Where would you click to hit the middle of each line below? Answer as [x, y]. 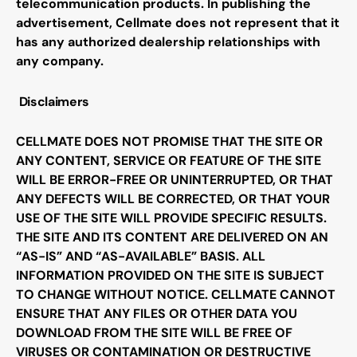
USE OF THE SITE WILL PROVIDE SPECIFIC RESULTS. [171, 218]
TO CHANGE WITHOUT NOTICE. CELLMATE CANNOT [176, 295]
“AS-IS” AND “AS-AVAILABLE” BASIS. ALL [141, 257]
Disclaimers [54, 101]
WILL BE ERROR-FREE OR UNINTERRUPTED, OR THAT [175, 180]
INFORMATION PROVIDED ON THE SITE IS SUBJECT [170, 276]
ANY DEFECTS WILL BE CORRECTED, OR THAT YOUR [173, 199]
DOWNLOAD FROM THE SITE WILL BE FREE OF [154, 333]
